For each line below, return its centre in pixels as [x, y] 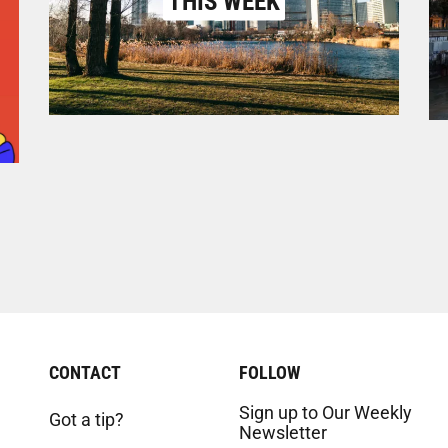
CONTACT [85, 373]
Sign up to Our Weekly [325, 413]
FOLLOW [269, 373]
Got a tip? [86, 420]
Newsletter [283, 433]
